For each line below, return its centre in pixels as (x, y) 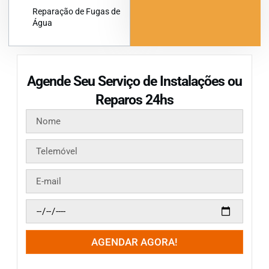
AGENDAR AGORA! (134, 242)
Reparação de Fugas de (76, 11)
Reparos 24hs (134, 100)
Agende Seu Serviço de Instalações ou (134, 81)
